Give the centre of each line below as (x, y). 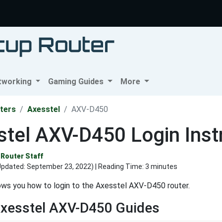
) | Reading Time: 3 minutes (134, 167)
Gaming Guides (77, 82)
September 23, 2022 (59, 167)
